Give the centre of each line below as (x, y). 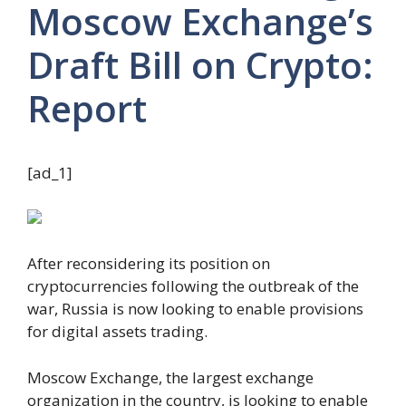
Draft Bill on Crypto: (200, 64)
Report (87, 108)
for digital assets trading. (117, 332)
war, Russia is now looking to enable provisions (195, 309)
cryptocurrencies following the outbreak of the (193, 286)
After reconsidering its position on (149, 264)
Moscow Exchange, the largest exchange (170, 377)
